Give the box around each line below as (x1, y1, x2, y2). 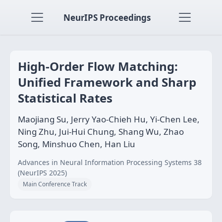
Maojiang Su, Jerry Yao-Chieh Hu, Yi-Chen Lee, (18, 113, 200, 125)
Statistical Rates (18, 90, 112, 106)
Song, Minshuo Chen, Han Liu (18, 138, 135, 150)
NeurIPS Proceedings (63, 11, 151, 23)
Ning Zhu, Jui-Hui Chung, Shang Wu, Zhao (18, 126, 184, 137)
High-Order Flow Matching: (18, 58, 178, 74)
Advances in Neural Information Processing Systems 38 (18, 158, 202, 167)
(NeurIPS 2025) (18, 168, 67, 177)
